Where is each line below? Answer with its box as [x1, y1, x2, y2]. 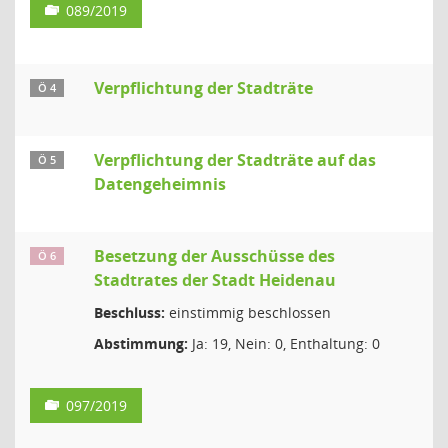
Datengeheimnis [94, 173, 226, 195]
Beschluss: [94, 303, 165, 322]
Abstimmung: [94, 334, 188, 353]
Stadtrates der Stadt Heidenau [94, 269, 336, 291]
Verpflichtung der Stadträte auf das [94, 149, 376, 171]
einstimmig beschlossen [165, 303, 331, 322]
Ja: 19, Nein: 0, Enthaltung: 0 [188, 334, 380, 353]
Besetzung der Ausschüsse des [94, 245, 335, 267]
